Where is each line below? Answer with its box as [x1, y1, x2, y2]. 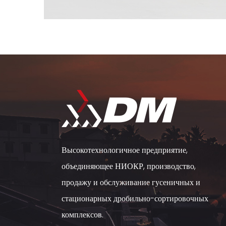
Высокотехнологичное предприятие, [62, 144, 188, 156]
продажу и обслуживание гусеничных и [62, 177, 201, 188]
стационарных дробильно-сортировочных [62, 193, 209, 204]
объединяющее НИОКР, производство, [62, 160, 196, 172]
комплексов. [62, 209, 104, 220]
